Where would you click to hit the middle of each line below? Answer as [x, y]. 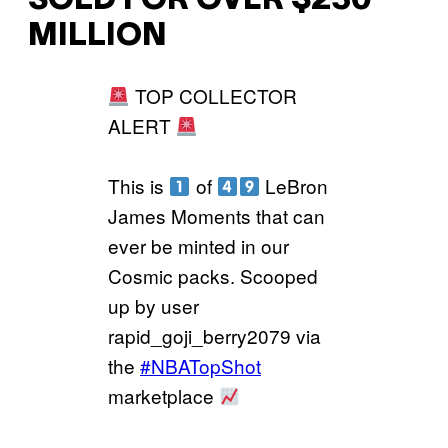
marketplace [163, 396]
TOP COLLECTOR [213, 96]
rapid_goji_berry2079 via [214, 336]
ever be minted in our [198, 246]
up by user [153, 306]
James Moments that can [216, 216]
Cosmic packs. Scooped [213, 276]
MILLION [101, 36]
